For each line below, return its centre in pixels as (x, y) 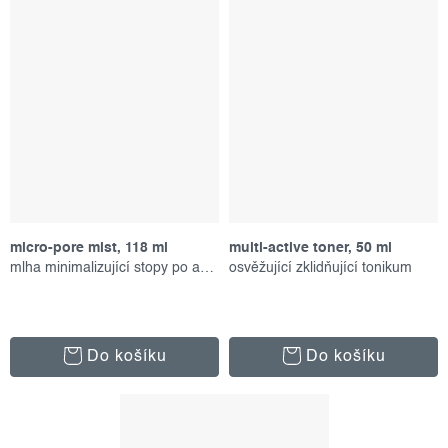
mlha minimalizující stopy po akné (207, 267)
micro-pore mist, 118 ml (89, 247)
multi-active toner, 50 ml (310, 247)
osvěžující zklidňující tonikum (320, 267)
